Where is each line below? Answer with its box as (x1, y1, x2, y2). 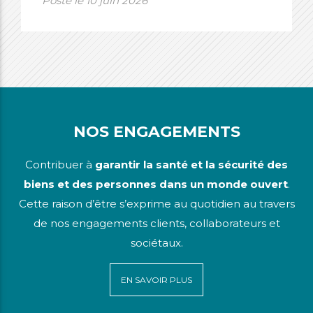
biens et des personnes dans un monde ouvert (23, 177, 288, 191)
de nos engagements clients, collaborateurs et (33, 217, 280, 230)
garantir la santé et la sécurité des (95, 158, 288, 171)
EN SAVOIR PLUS (121, 275, 192, 285)
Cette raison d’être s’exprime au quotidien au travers (18, 197, 295, 210)
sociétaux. (130, 236, 183, 249)
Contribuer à (25, 158, 95, 171)
